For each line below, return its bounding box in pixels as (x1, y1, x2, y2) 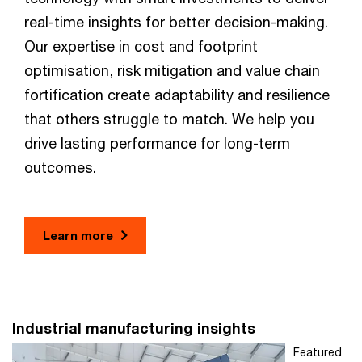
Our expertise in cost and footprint (24, 37, 258, 56)
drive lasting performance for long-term (24, 134, 290, 153)
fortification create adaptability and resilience (24, 86, 330, 104)
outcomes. (24, 158, 96, 177)
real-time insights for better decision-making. (24, 13, 328, 32)
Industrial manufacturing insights (12, 319, 255, 338)
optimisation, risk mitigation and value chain (24, 61, 320, 80)
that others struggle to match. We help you (24, 110, 314, 128)
